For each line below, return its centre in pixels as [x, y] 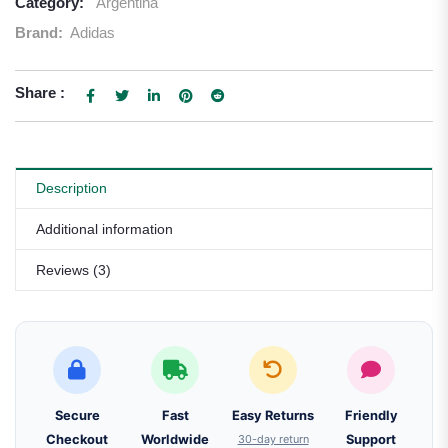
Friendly [371, 415]
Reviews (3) [73, 270]
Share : [40, 92]
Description [71, 188]
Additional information [104, 229]
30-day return [273, 439]
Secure [77, 415]
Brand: [41, 32]
